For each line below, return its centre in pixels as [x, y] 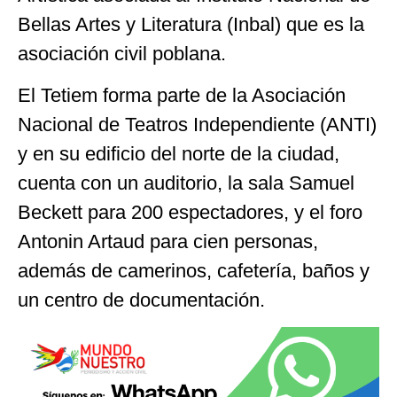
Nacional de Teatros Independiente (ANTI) [197, 124]
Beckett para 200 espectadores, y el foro [190, 212]
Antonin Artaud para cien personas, [168, 241]
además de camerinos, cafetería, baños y [194, 270]
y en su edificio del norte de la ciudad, [179, 153]
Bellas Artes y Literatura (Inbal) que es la [191, 24]
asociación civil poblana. [122, 53]
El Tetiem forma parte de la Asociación [182, 95]
